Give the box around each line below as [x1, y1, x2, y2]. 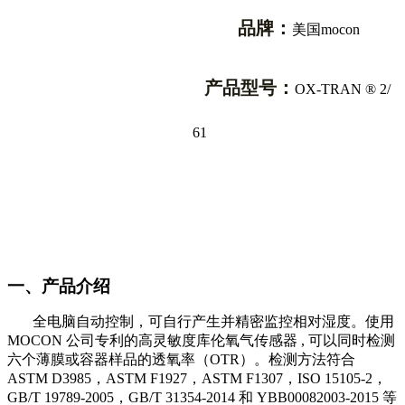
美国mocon [292, 21, 360, 37]
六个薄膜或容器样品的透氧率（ [7, 351, 210, 367]
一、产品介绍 [7, 276, 110, 296]
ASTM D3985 [7, 370, 91, 386]
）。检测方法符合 [240, 351, 355, 367]
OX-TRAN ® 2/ [295, 80, 391, 97]
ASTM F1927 [106, 370, 187, 386]
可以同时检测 [308, 332, 395, 348]
